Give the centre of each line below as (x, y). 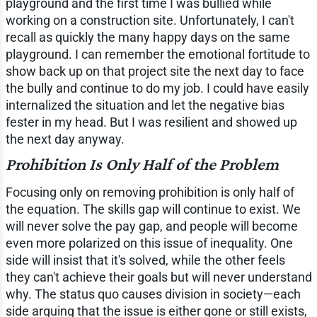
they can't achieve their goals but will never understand (158, 277)
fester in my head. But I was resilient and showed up (151, 122)
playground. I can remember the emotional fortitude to (157, 54)
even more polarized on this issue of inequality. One (149, 243)
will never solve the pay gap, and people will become (151, 226)
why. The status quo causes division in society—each (153, 294)
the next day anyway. (65, 139)
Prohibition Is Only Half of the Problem (142, 163)
